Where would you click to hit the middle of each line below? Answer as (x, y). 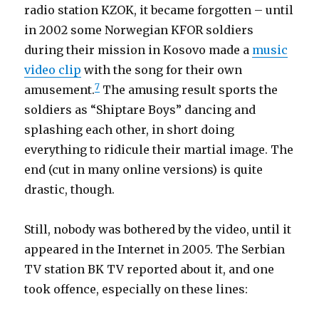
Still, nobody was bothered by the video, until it (158, 229)
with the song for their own (162, 70)
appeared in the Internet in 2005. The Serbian (155, 249)
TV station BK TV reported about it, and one (150, 269)
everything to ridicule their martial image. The (159, 150)
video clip (53, 70)
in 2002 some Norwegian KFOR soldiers (139, 30)
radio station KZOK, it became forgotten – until (159, 10)
